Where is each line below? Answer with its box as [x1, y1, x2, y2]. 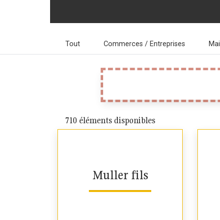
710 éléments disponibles [65, 115, 155, 126]
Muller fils [92, 167, 148, 183]
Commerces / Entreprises [104, 40, 185, 49]
